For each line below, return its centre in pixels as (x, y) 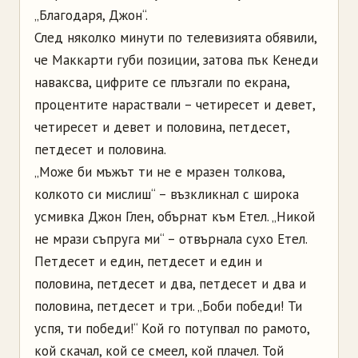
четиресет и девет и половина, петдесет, (162, 127)
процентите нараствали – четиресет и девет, (175, 104)
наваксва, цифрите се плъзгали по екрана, (162, 82)
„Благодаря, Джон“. (91, 15)
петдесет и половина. (100, 149)
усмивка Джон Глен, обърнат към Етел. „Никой (175, 216)
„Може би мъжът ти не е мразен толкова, (159, 171)
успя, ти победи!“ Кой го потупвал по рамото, (172, 328)
